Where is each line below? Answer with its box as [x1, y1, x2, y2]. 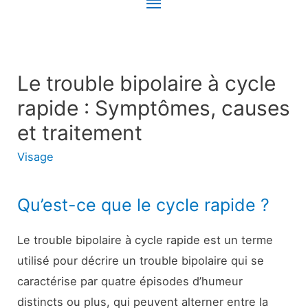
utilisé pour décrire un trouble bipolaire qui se [17, 254, 265, 268]
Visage [17, 149, 54, 164]
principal [144, 24, 221, 48]
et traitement [17, 120, 143, 145]
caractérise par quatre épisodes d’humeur [17, 274, 243, 289]
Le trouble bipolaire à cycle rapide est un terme [17, 233, 274, 247]
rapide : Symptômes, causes [17, 95, 291, 120]
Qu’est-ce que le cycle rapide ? [17, 195, 270, 216]
